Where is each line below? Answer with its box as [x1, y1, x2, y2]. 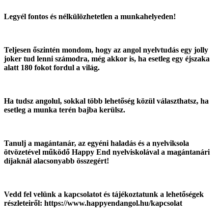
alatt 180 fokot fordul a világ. [4, 63, 100, 72]
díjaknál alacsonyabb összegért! [4, 156, 109, 165]
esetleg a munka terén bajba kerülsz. [4, 105, 125, 114]
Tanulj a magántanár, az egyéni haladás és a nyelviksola [4, 138, 189, 147]
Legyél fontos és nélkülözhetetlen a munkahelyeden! [4, 12, 178, 21]
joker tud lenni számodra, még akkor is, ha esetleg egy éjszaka [4, 54, 210, 63]
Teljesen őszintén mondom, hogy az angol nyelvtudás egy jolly [4, 45, 208, 54]
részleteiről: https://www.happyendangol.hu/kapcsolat [4, 198, 182, 207]
